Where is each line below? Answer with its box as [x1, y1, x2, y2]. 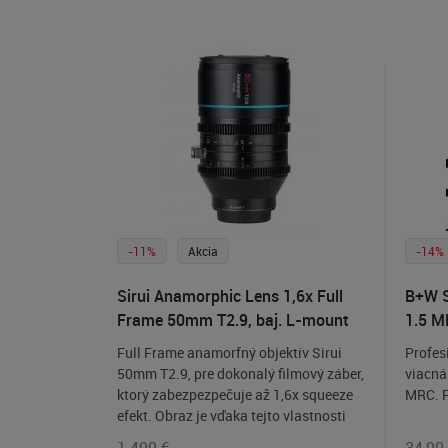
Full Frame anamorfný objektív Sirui [117, 343, 342, 363]
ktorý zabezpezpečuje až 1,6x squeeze [117, 385, 353, 405]
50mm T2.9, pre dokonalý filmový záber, [117, 364, 364, 384]
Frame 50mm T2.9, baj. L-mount [117, 309, 348, 332]
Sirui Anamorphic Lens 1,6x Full [117, 285, 343, 308]
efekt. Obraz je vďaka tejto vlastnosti [117, 406, 346, 426]
